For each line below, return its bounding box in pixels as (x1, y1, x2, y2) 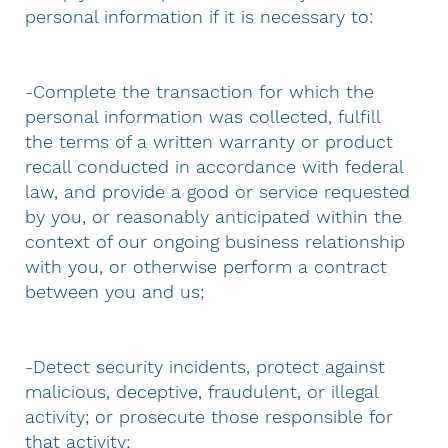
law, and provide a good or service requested (25, 180, 411, 202)
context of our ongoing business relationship (25, 230, 406, 252)
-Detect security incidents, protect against (25, 355, 386, 377)
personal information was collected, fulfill (25, 105, 381, 127)
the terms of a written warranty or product (25, 130, 394, 152)
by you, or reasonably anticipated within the (25, 205, 403, 227)
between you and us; (25, 280, 205, 302)
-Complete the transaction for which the (25, 80, 375, 102)
